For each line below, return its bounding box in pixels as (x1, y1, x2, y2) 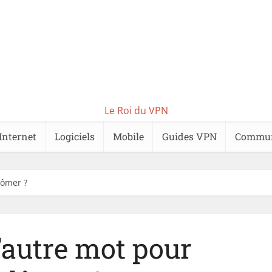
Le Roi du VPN (104, 104, 168, 117)
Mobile (113, 130, 144, 143)
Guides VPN (162, 130, 217, 143)
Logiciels (55, 130, 95, 143)
